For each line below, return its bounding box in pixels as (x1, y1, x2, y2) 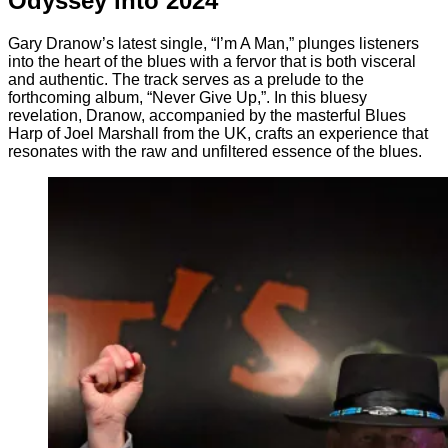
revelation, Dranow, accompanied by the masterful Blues (8, 106, 406, 124)
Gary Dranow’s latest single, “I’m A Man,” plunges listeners (8, 34, 419, 52)
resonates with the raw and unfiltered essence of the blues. (8, 142, 422, 160)
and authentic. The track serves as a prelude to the (8, 70, 364, 88)
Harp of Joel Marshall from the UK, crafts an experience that (8, 124, 428, 142)
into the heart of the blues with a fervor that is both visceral (8, 52, 416, 70)
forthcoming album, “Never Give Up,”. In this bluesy (8, 88, 367, 106)
